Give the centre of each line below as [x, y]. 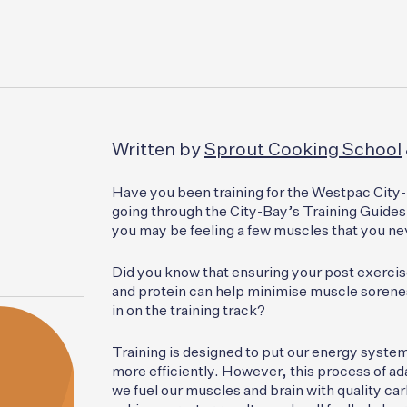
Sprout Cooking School [303, 150]
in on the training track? [189, 312]
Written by [158, 150]
